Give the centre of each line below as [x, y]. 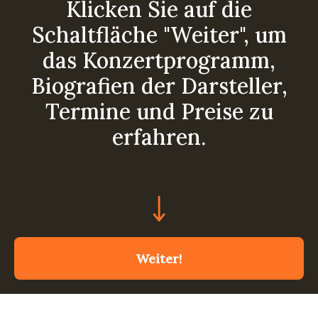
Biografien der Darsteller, [159, 86]
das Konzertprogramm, [159, 61]
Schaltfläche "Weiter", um [159, 35]
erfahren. [159, 137]
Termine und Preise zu [159, 112]
